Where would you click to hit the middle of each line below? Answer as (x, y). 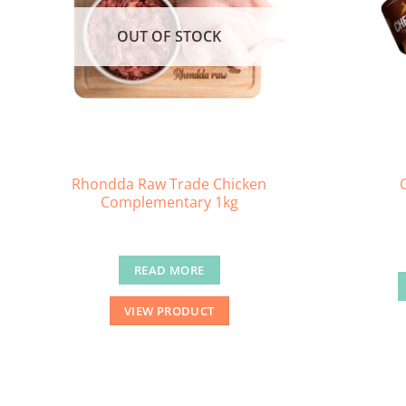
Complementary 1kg (169, 202)
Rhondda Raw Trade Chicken (169, 184)
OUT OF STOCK (169, 36)
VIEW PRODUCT (169, 310)
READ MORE (169, 270)
